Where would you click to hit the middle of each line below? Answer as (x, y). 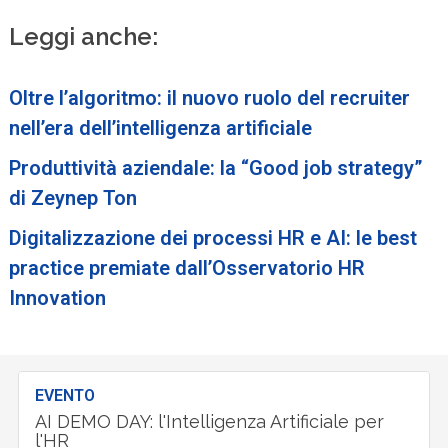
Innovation (58, 297)
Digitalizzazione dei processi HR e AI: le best (213, 237)
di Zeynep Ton (73, 197)
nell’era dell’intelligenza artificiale (161, 127)
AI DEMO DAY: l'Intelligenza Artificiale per (210, 421)
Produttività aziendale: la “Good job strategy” (216, 167)
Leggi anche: (84, 36)
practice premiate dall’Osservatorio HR (187, 267)
